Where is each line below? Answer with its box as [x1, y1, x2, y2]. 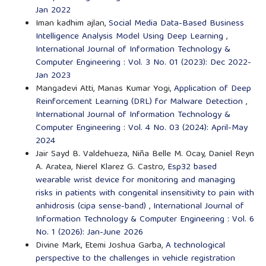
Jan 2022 [35, 3, 71, 19]
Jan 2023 [35, 68, 71, 84]
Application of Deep [173, 81, 251, 97]
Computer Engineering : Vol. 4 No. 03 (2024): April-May [35, 121, 248, 137]
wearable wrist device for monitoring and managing [35, 173, 235, 189]
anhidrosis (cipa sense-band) [35, 199, 149, 215]
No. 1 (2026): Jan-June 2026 [35, 225, 143, 241]
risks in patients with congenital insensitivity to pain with [35, 186, 254, 202]
